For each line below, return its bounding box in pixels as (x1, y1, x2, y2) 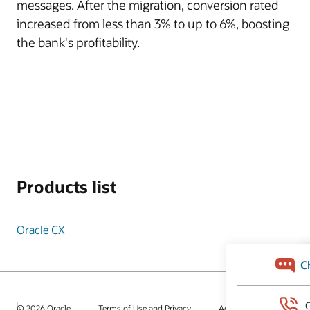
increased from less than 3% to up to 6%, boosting (17, 15, 289, 32)
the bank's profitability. (17, 34, 140, 51)
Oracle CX (17, 222, 65, 237)
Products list (17, 176, 116, 197)
